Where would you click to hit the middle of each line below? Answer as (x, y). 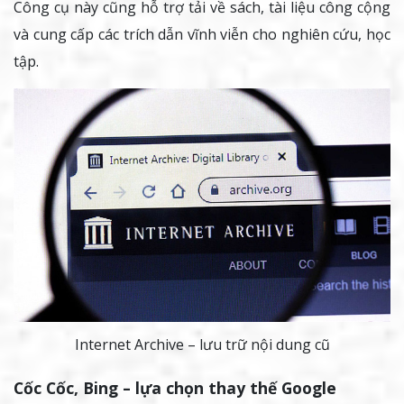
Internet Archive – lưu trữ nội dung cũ (202, 345)
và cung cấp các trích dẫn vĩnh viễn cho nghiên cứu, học (202, 34)
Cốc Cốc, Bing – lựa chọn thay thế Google (175, 388)
